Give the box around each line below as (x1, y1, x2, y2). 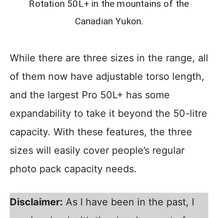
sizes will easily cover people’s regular (10, 145, 184, 157)
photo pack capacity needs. (10, 163, 137, 175)
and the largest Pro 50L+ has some (10, 89, 170, 101)
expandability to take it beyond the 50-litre (10, 108, 207, 120)
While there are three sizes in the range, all (10, 52, 208, 64)
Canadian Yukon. (74, 16, 144, 27)
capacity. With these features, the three (10, 126, 192, 138)
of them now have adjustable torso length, (10, 71, 204, 83)
